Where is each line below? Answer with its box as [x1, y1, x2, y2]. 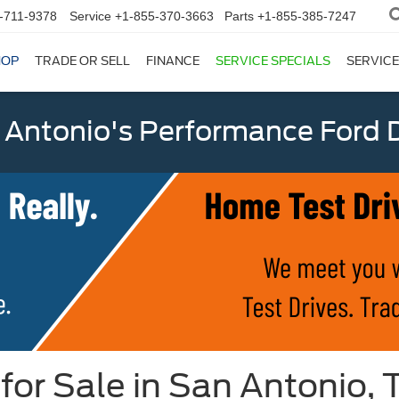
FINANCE [146, 54, 199, 69]
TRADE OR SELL [35, 54, 130, 69]
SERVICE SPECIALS [216, 54, 330, 69]
